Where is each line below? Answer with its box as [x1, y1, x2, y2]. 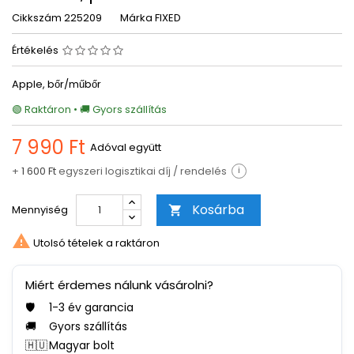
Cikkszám [12, 10, 62, 25]
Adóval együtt [90, 140, 161, 155]
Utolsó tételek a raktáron [31, 235, 160, 250]
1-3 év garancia [49, 299, 134, 315]
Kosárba [192, 201, 244, 219]
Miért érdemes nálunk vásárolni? [25, 277, 213, 293]
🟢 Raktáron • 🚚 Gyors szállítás [12, 102, 167, 117]
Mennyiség [12, 202, 68, 217]
